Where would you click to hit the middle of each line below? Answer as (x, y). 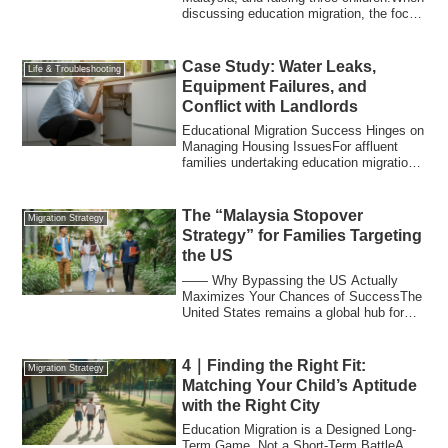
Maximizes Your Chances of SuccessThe (302, 296)
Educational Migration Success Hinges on (303, 131)
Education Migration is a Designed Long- (299, 429)
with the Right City (251, 405)
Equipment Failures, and (275, 86)
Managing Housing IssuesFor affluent (290, 147)
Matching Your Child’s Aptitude (300, 385)
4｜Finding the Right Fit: (274, 365)
